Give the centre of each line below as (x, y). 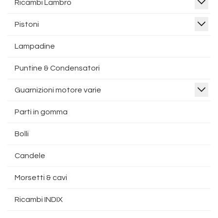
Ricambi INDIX (39, 200)
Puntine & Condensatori (57, 68)
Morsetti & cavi (41, 178)
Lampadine (35, 46)
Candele (30, 156)
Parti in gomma (41, 112)
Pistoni (27, 24)
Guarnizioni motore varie (58, 90)
